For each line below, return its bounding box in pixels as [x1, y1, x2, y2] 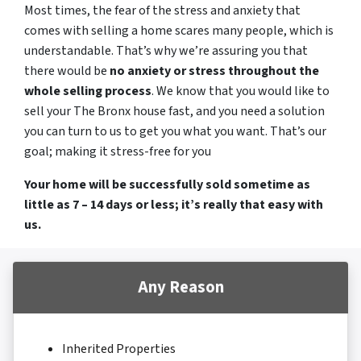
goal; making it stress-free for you [24, 143, 211, 161]
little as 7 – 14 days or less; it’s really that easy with [24, 196, 323, 214]
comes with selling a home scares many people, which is [24, 22, 334, 40]
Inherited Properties [62, 340, 176, 359]
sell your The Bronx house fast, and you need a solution [24, 102, 325, 121]
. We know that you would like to [151, 82, 330, 101]
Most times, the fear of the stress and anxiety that [24, 2, 301, 20]
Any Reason [137, 276, 224, 300]
